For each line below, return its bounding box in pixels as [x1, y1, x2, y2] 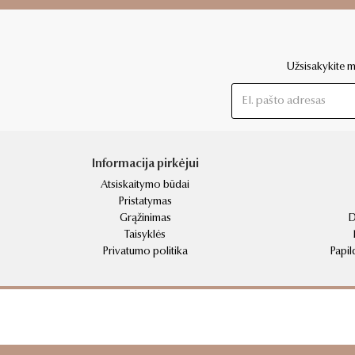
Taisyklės [124, 229, 166, 241]
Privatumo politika [102, 246, 188, 258]
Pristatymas [118, 196, 172, 208]
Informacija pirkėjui [91, 158, 199, 170]
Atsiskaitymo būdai [101, 179, 189, 191]
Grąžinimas [119, 212, 171, 224]
